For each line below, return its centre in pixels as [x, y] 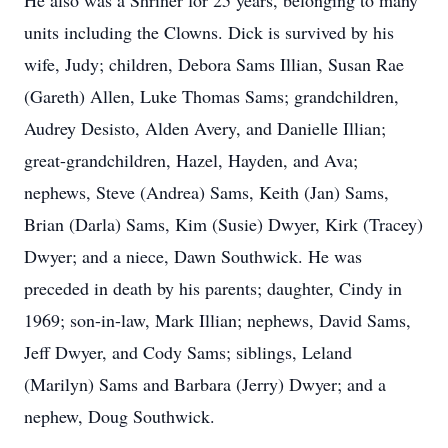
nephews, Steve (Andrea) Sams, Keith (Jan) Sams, [206, 192]
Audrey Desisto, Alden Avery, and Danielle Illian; [205, 128]
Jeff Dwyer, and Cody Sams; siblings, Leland [188, 352]
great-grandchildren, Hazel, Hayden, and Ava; [191, 160]
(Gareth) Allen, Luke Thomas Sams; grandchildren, [211, 96]
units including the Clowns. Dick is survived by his [209, 32]
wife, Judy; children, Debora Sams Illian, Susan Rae [214, 64]
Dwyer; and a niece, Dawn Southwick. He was [193, 256]
